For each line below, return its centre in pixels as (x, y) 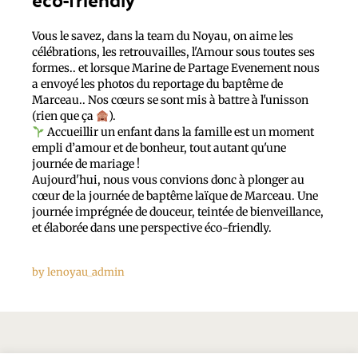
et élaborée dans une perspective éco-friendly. (152, 228)
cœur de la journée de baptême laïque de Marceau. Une (175, 196)
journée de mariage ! (86, 164)
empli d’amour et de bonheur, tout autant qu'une (159, 148)
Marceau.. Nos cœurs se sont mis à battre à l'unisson (170, 100)
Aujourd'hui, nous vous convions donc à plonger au (168, 180)
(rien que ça (64, 116)
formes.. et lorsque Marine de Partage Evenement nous (176, 68)
